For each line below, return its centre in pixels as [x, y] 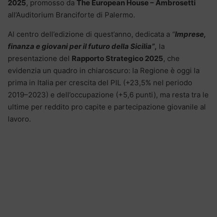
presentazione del [40, 58]
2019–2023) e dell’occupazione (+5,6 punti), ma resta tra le [108, 94]
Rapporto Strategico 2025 [117, 58]
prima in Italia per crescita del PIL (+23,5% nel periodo [100, 82]
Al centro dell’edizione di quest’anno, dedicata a [90, 34]
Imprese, [190, 34]
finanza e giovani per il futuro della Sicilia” [81, 46]
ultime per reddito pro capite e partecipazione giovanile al [107, 107]
